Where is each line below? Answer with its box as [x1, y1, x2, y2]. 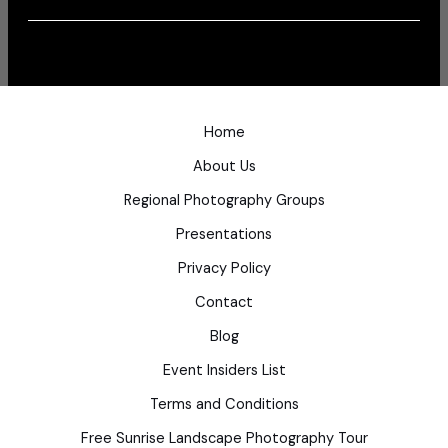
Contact [195, 293, 253, 312]
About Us [192, 157, 256, 176]
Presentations [176, 225, 272, 244]
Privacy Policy [177, 259, 271, 278]
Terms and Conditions [149, 395, 299, 414]
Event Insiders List [162, 361, 286, 380]
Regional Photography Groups [123, 191, 325, 210]
